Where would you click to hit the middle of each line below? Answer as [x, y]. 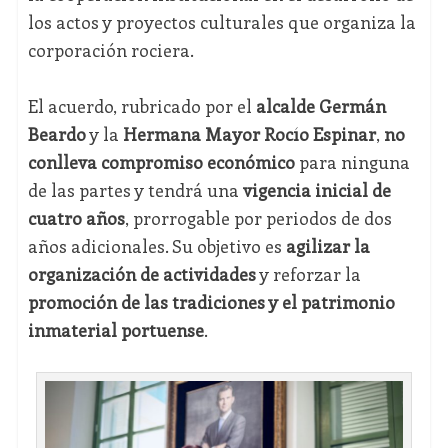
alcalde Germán [320, 106]
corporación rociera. [110, 50]
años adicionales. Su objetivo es [156, 246]
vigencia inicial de [316, 190]
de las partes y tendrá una [135, 190]
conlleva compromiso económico [161, 162]
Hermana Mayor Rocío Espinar [249, 134]
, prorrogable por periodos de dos [258, 218]
